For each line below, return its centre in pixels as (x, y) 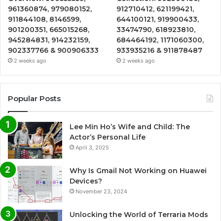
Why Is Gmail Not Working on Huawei (138, 171)
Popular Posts (34, 99)
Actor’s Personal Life (108, 137)
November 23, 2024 (101, 192)
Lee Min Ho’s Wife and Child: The (130, 127)
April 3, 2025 (92, 148)
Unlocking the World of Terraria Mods (139, 215)
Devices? (86, 181)
